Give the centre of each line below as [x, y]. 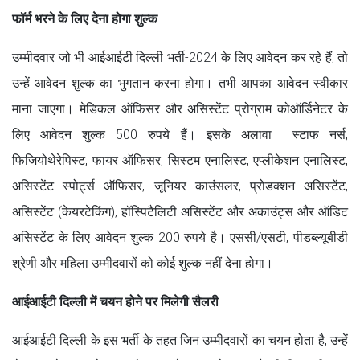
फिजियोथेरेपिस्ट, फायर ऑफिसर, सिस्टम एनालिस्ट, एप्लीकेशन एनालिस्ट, [180, 160]
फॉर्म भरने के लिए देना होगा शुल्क [85, 18]
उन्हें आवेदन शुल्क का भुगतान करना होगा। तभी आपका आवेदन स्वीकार [180, 83]
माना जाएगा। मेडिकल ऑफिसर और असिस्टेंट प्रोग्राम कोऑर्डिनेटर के [180, 108]
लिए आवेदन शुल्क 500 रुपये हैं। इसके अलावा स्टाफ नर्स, [180, 134]
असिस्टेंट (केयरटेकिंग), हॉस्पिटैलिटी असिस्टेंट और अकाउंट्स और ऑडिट [180, 211]
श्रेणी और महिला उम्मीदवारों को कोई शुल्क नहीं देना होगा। [143, 263]
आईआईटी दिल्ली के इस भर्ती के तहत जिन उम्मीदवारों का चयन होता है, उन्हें [180, 340]
